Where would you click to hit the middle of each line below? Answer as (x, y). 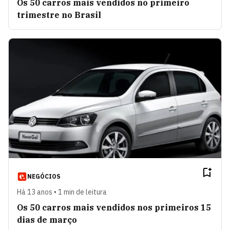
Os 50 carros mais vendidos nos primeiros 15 (114, 207)
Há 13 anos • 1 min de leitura (62, 192)
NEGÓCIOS (44, 176)
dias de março (47, 219)
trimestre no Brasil (59, 15)
